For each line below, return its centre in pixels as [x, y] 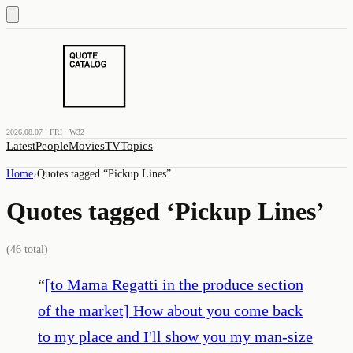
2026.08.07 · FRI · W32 [45, 132]
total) [35, 249]
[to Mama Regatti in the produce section [174, 284]
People [52, 146]
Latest [21, 146]
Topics [137, 146]
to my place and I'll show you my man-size [175, 336]
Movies [87, 146]
